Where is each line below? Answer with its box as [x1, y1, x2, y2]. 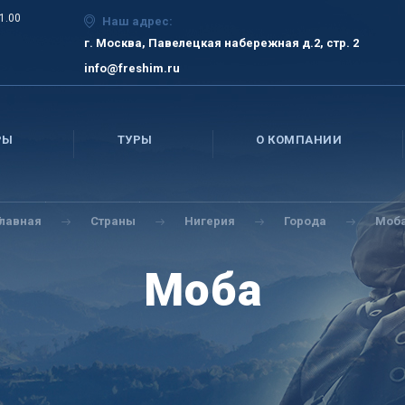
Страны [89, 214, 136, 228]
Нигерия [184, 214, 235, 228]
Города [283, 214, 326, 228]
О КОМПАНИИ [256, 133, 343, 146]
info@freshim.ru [83, 61, 180, 75]
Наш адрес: [101, 14, 173, 28]
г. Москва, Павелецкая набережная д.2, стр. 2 [83, 36, 359, 50]
